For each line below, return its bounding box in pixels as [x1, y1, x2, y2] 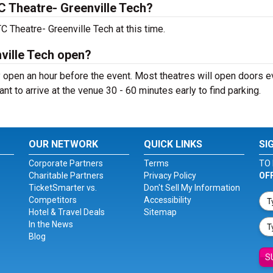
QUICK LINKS [143, 138, 202, 150]
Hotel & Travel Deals [29, 207, 105, 217]
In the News [29, 219, 74, 229]
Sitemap [143, 207, 177, 217]
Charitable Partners [29, 171, 104, 180]
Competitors [29, 195, 77, 205]
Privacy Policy [143, 171, 196, 180]
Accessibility [143, 195, 191, 205]
